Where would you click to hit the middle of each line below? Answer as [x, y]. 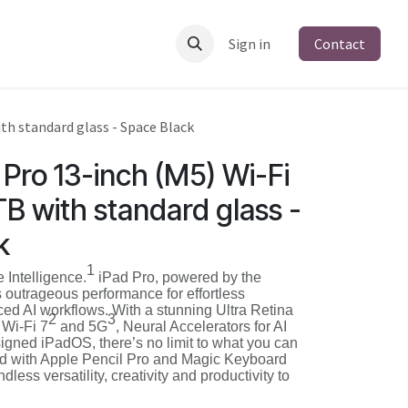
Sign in [250, 44]
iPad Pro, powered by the [178, 277]
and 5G [82, 326]
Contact [340, 44]
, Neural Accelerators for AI [201, 326]
